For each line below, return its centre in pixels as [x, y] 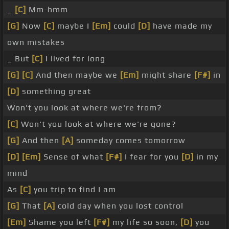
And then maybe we [77, 75]
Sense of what [73, 157]
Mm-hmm [47, 10]
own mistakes [36, 42]
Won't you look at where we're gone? [97, 124]
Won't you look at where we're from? [85, 108]
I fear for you [152, 157]
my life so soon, [145, 222]
